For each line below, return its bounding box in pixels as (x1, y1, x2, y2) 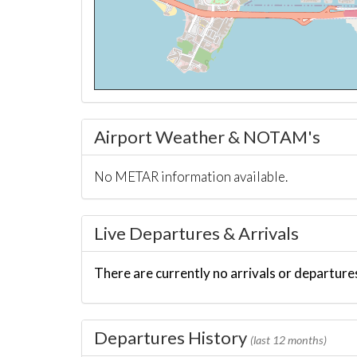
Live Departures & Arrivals (94, 222, 299, 244)
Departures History (94, 327, 250, 348)
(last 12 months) (250, 333, 327, 347)
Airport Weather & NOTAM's (94, 126, 320, 147)
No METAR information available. (94, 168, 288, 185)
